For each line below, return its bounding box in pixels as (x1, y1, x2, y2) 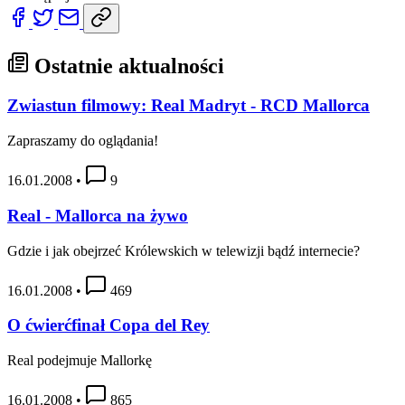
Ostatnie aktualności (29, 53, 224, 78)
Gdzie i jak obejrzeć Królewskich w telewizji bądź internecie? (7, 242, 360, 259)
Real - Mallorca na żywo (7, 205, 188, 225)
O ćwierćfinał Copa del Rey (7, 316, 210, 335)
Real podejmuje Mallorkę (7, 353, 152, 369)
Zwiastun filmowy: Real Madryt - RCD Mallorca (7, 96, 370, 116)
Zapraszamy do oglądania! (7, 133, 158, 149)
